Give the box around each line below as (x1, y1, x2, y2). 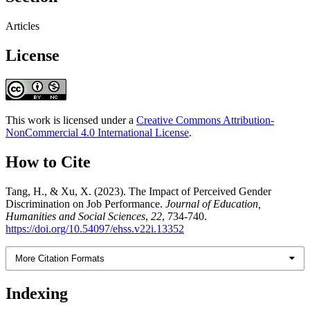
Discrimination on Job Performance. (6, 197, 165, 210)
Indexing (6, 284, 68, 302)
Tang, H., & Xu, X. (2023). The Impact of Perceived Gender (6, 185, 271, 197)
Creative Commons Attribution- (136, 113, 274, 126)
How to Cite (6, 152, 91, 171)
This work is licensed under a (6, 113, 136, 126)
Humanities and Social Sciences (6, 210, 145, 222)
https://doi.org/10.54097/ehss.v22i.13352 (6, 222, 184, 235)
